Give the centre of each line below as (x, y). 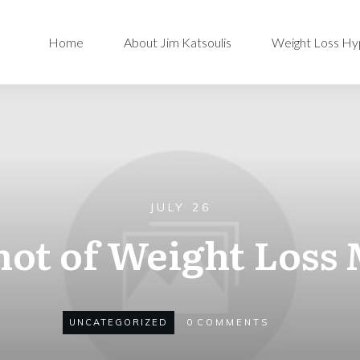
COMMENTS (233, 322)
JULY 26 (180, 207)
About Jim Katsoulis (178, 42)
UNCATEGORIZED (118, 322)
